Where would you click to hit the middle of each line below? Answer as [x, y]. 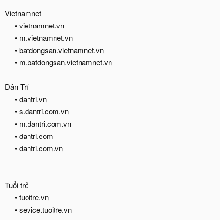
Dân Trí [17, 87]
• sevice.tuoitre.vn [43, 209]
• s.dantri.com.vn [42, 111]
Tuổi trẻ [17, 185]
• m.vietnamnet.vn [44, 38]
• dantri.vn [31, 99]
